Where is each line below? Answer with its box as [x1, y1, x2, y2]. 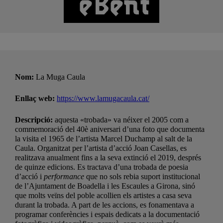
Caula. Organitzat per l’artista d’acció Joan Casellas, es [15, 144, 187, 153]
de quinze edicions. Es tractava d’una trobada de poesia [15, 163, 188, 172]
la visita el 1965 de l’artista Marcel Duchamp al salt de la [15, 134, 192, 143]
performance [44, 172, 84, 181]
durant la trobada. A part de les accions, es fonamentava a [15, 201, 194, 210]
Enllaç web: [15, 94, 57, 103]
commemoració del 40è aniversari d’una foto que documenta [15, 125, 205, 134]
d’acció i [15, 172, 44, 181]
